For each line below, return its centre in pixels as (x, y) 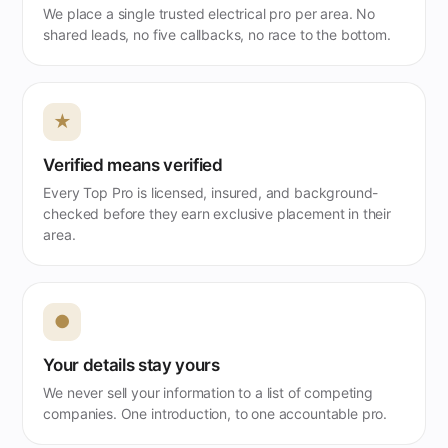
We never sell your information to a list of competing (208, 392)
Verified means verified (133, 164)
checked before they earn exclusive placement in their (217, 213)
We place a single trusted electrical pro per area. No (209, 13)
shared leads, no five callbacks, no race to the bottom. (217, 34)
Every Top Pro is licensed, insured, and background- (211, 192)
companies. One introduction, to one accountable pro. (215, 413)
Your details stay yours (131, 364)
